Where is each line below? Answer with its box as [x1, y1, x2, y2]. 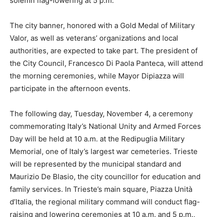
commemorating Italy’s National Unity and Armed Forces [10, 121, 201, 131]
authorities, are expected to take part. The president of [10, 46, 198, 55]
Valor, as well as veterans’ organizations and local [10, 33, 178, 43]
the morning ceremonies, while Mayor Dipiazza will [10, 71, 184, 80]
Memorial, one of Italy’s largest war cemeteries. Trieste [10, 146, 198, 156]
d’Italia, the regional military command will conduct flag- [10, 197, 200, 206]
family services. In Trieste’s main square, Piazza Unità [10, 184, 192, 194]
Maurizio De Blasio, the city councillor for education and [10, 171, 201, 181]
